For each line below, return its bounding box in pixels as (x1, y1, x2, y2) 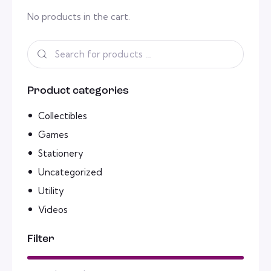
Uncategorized (38, 166, 102, 178)
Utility (38, 184, 64, 197)
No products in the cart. (27, 11, 130, 23)
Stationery (38, 147, 83, 159)
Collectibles (38, 109, 87, 122)
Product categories (27, 85, 129, 97)
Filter (27, 233, 54, 245)
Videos (38, 203, 68, 215)
